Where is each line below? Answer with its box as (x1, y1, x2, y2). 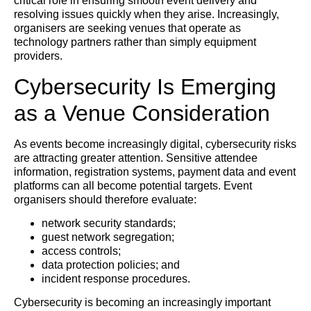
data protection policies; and (42, 258, 180, 271)
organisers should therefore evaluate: (14, 193, 196, 205)
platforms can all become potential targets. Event (14, 179, 252, 192)
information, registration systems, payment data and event (14, 165, 296, 178)
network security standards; (42, 217, 176, 229)
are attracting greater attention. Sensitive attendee (14, 151, 258, 164)
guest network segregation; (42, 230, 174, 243)
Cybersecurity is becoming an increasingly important (14, 296, 271, 309)
